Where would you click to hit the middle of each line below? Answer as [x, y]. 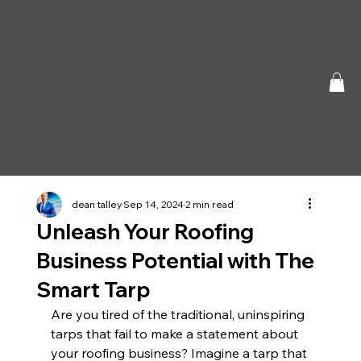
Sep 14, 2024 [153, 205]
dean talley [96, 205]
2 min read [209, 205]
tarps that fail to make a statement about [176, 334]
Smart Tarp [93, 290]
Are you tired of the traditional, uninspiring [179, 315]
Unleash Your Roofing [145, 232]
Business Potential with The [175, 261]
